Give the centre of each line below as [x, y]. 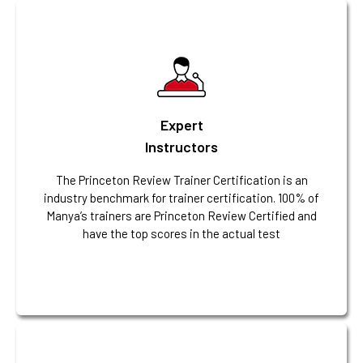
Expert [181, 124]
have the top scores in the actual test [181, 233]
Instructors [181, 146]
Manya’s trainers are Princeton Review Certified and [181, 215]
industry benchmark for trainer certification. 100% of [181, 197]
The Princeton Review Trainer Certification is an [181, 179]
